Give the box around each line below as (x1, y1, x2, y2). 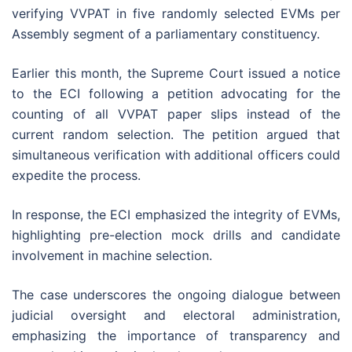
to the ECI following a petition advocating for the (12, 86, 340, 102)
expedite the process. (12, 167, 141, 184)
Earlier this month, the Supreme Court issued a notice (12, 65, 340, 82)
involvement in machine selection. (12, 247, 212, 264)
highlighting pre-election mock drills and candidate (12, 227, 340, 244)
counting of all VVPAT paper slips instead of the (12, 106, 340, 123)
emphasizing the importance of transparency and (12, 328, 340, 344)
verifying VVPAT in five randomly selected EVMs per (12, 5, 340, 22)
